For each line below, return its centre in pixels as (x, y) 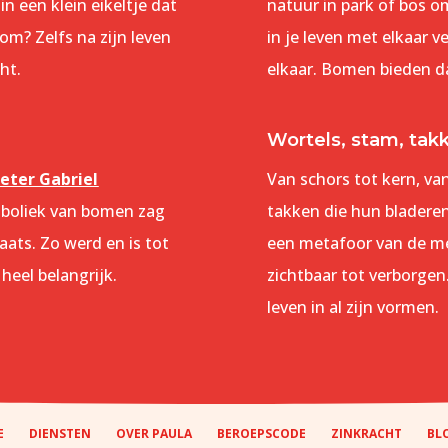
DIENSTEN (60, 434)
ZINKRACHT (366, 434)
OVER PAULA (154, 434)
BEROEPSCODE (261, 434)
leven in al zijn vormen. (352, 307)
